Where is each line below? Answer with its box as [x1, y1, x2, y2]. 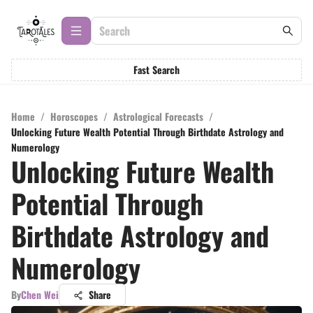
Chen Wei [21, 287, 59, 302]
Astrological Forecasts [113, 109, 203, 124]
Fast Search [133, 62, 180, 77]
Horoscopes [50, 109, 98, 124]
